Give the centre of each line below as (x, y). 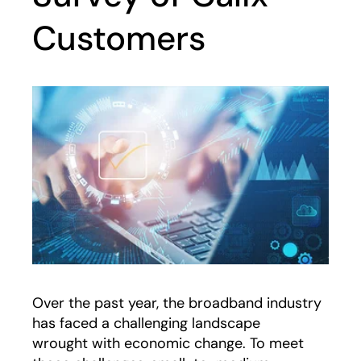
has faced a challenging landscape (146, 323)
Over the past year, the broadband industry (177, 303)
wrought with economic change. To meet (168, 343)
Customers (119, 38)
